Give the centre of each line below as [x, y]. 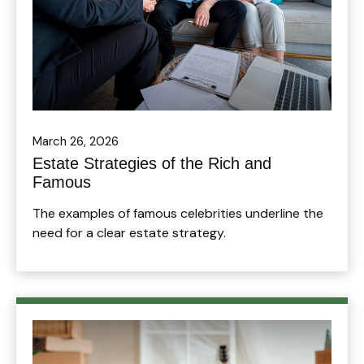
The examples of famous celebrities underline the [178, 214]
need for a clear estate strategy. [129, 233]
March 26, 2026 [76, 142]
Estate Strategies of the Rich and [152, 164]
